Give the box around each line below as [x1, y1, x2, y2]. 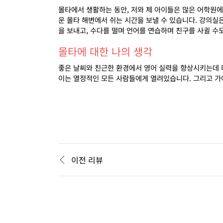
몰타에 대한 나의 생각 [58, 44, 152, 59]
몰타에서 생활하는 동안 [58, 4, 127, 14]
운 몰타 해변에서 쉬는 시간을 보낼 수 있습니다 [58, 14, 195, 25]
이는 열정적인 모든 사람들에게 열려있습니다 [58, 73, 189, 83]
